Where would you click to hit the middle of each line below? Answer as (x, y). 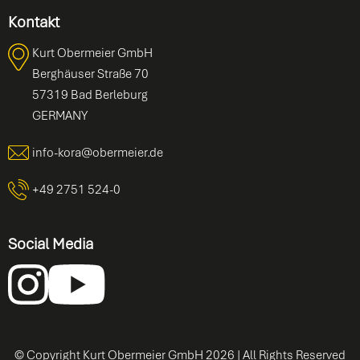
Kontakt (34, 22)
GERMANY (60, 115)
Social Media (51, 243)
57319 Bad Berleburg (90, 94)
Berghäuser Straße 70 (90, 74)
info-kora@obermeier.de (98, 152)
